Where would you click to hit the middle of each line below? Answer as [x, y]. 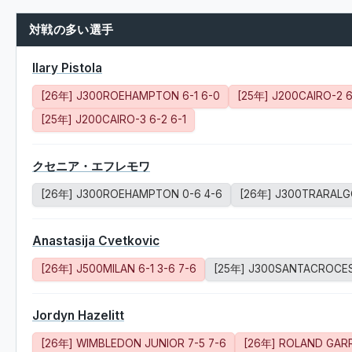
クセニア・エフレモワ [91, 166]
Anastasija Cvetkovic [96, 241]
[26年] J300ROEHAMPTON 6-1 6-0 [130, 96]
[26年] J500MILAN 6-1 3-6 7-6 [119, 269]
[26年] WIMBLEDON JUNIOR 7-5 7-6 [134, 343]
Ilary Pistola [67, 68]
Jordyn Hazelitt [78, 315]
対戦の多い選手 [71, 29]
